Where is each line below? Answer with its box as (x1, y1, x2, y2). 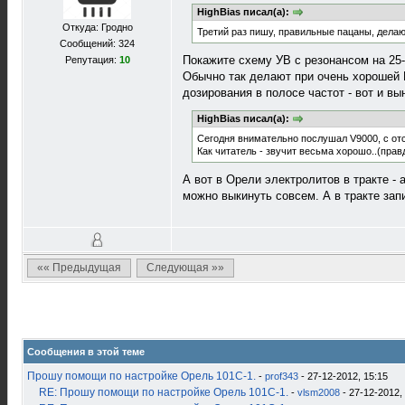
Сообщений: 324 (60, 38, 135, 49)
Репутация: (64, 54, 119, 65)
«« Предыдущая (37, 261, 121, 274)
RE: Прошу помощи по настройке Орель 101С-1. (39, 386, 288, 399)
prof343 (265, 371, 298, 381)
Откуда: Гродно (61, 22, 133, 33)
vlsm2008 (297, 387, 340, 398)
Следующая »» (146, 261, 224, 274)
